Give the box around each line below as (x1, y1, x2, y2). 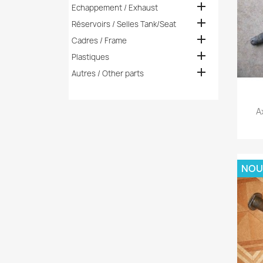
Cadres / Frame (71, 35, 127, 46)
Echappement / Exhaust (71, 2, 158, 13)
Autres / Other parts (71, 68, 144, 79)
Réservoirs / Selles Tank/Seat (71, 19, 176, 29)
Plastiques (71, 52, 109, 62)
